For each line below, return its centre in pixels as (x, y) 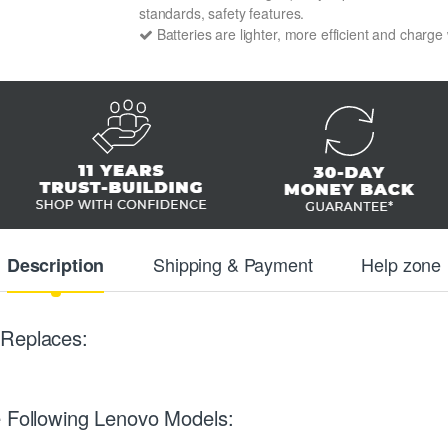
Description (55, 265)
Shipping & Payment (233, 264)
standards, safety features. (222, 13)
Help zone (401, 264)
